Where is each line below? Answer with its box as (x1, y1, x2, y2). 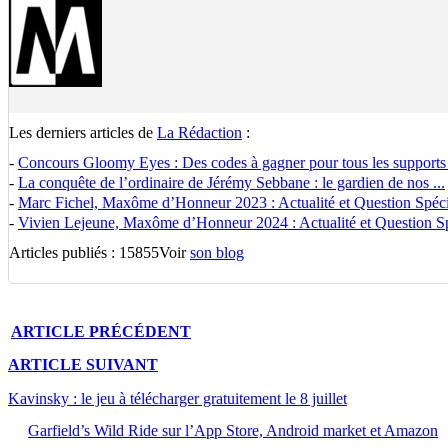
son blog (190, 244, 244, 261)
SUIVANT (86, 356, 158, 374)
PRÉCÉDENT (89, 323, 191, 340)
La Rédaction (157, 124, 242, 141)
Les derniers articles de (9, 124, 157, 141)
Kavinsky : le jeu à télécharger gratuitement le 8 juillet (8, 389, 347, 407)
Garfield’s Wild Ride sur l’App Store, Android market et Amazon (28, 421, 438, 439)
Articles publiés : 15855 (9, 244, 159, 261)
